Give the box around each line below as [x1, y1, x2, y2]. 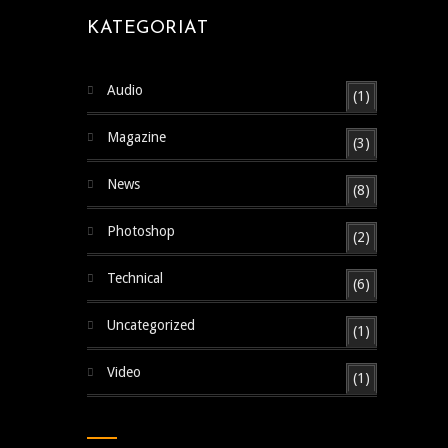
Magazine [107, 128, 166, 145]
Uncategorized [107, 316, 195, 333]
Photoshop [107, 222, 175, 239]
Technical [107, 269, 163, 286]
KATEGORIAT [87, 18, 208, 38]
